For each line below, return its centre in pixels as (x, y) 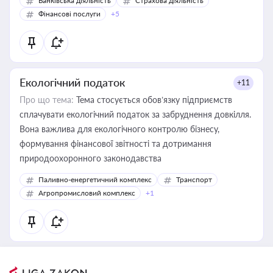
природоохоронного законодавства (90, 158)
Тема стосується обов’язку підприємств (153, 100)
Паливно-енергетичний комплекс (95, 179)
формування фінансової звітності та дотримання (115, 144)
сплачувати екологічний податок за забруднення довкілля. (135, 114)
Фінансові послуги (69, 14)
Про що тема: (47, 100)
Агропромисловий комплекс (87, 193)
